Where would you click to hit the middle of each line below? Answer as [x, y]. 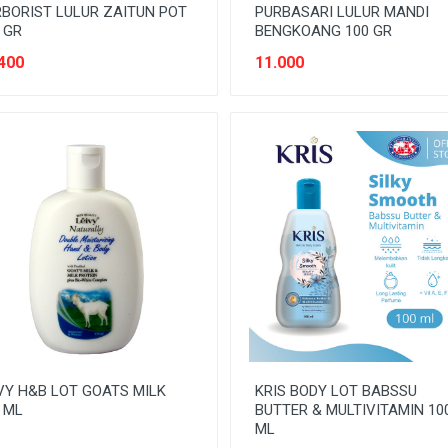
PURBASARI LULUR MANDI [342, 12]
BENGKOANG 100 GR [323, 31]
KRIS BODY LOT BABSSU [336, 390]
